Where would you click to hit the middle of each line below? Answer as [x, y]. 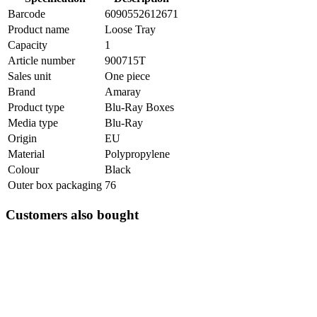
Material [26, 154]
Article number [41, 61]
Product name [39, 30]
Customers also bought [72, 214]
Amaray [123, 92]
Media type [33, 123]
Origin [22, 139]
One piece [127, 76]
